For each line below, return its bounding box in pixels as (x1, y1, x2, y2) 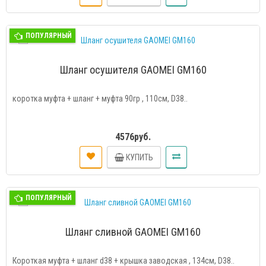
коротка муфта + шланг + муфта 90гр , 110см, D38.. (12, 94, 188, 103)
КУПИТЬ (125, 152, 153, 162)
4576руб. (115, 131, 151, 142)
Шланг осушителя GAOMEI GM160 (59, 64, 207, 76)
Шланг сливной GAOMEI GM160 (65, 226, 201, 238)
